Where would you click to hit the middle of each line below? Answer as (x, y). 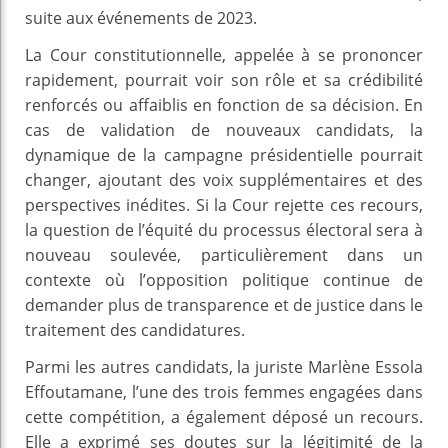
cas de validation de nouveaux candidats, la (224, 129)
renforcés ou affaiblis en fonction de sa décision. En (224, 104)
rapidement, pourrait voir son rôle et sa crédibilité (224, 79)
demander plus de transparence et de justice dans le (224, 304)
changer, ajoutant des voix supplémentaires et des (224, 179)
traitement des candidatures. (135, 329)
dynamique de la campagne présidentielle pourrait (224, 154)
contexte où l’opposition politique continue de (224, 279)
